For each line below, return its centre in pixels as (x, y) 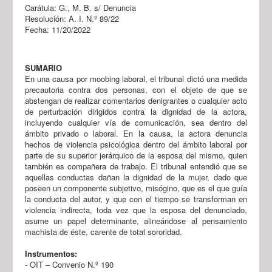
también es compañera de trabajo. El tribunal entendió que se (136, 166)
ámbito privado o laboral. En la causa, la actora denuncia (136, 133)
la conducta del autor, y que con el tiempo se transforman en (136, 199)
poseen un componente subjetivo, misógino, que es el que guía (136, 188)
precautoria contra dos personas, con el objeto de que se (136, 89)
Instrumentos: (51, 253)
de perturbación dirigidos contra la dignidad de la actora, (136, 111)
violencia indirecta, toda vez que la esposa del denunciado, (136, 209)
